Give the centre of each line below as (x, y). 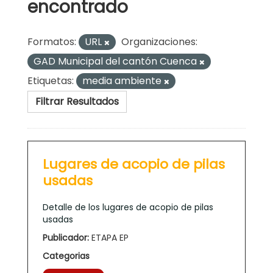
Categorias (66, 256)
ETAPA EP (109, 237)
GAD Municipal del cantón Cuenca (116, 61)
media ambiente (123, 80)
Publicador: (66, 237)
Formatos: (52, 41)
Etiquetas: (51, 80)
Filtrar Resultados (77, 101)
